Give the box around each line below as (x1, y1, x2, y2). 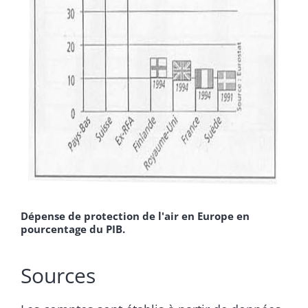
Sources (21, 261, 96, 289)
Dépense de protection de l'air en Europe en (21, 208, 250, 223)
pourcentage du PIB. (21, 221, 125, 236)
